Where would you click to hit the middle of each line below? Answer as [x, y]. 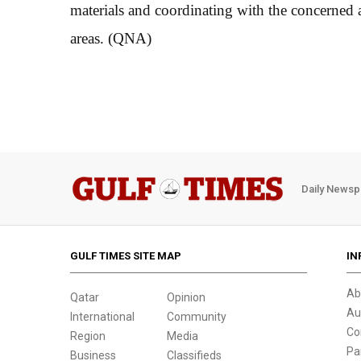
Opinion [186, 297]
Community [197, 317]
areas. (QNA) [111, 38]
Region [88, 336]
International [102, 317]
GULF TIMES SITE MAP [126, 256]
